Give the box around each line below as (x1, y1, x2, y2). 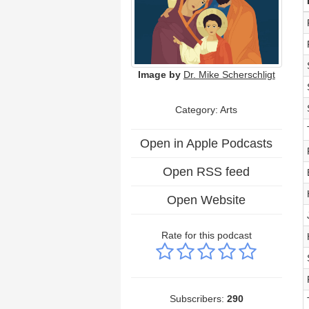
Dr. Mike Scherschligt (183, 68, 275, 80)
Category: (175, 103, 221, 115)
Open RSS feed (163, 164, 250, 179)
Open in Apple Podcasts (140, 136, 273, 150)
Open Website (167, 192, 246, 207)
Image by (137, 68, 181, 80)
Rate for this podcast (161, 229, 252, 241)
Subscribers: (169, 292, 227, 304)
